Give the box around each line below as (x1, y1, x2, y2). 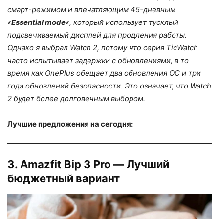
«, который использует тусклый (66, 18, 178, 27)
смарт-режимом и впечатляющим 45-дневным (7, 5, 175, 15)
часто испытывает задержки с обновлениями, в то (7, 56, 189, 66)
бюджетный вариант (7, 172, 120, 185)
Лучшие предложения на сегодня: (7, 119, 133, 129)
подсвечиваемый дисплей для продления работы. (7, 30, 187, 40)
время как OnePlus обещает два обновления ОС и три (7, 68, 201, 78)
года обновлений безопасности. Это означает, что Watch (7, 81, 211, 91)
